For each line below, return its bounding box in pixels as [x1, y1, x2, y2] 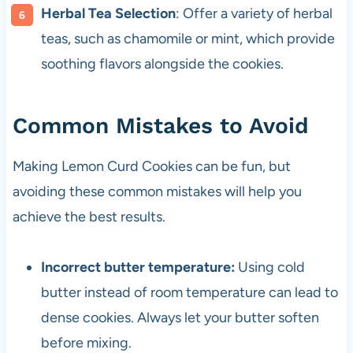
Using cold [234, 258, 305, 277]
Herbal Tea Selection [40, 5, 176, 23]
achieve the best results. [12, 208, 165, 226]
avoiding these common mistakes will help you [12, 183, 302, 201]
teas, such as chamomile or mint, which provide [40, 30, 335, 48]
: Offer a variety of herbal [175, 5, 333, 23]
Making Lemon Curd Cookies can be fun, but [12, 158, 291, 176]
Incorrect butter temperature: [40, 258, 235, 277]
